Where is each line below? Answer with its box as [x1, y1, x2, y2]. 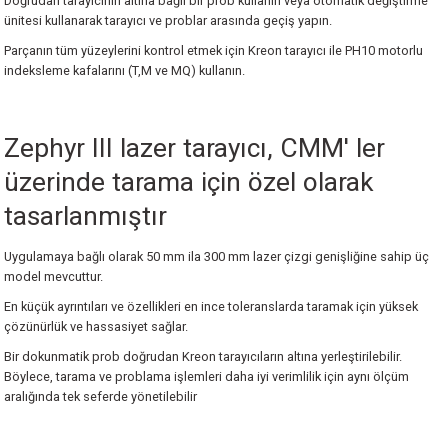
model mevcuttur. [4, 269, 103, 284]
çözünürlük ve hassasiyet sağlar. [4, 319, 188, 334]
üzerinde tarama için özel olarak [4, 167, 374, 197]
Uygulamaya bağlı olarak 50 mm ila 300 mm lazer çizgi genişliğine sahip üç [4, 249, 429, 264]
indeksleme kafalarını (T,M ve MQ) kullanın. [4, 63, 245, 78]
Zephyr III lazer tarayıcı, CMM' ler [4, 133, 385, 163]
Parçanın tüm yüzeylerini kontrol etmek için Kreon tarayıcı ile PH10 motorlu [4, 43, 423, 58]
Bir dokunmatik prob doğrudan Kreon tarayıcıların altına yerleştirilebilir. [4, 349, 402, 364]
